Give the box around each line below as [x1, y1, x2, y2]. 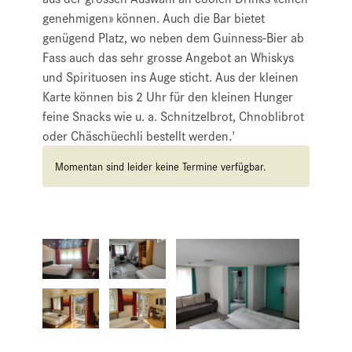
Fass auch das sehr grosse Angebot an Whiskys [42, 47, 294, 67]
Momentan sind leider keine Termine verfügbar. [55, 158, 266, 174]
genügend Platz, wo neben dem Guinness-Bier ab [42, 27, 304, 47]
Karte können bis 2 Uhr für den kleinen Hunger [42, 86, 293, 106]
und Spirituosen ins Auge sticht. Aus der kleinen [42, 67, 299, 86]
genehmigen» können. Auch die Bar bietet [42, 8, 265, 27]
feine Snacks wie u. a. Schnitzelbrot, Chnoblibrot [42, 106, 304, 126]
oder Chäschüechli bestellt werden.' [42, 126, 235, 145]
